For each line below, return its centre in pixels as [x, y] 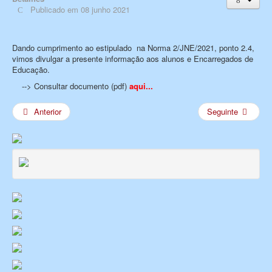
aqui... [141, 86]
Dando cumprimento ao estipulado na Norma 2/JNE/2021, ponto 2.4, [133, 47]
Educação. [31, 69]
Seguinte [222, 111]
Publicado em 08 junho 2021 [80, 9]
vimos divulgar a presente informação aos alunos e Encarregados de [133, 58]
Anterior [48, 111]
